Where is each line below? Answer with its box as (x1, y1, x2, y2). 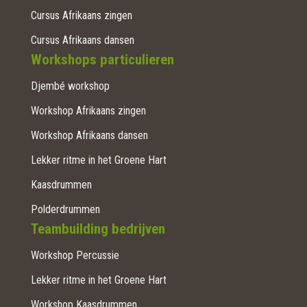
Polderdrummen (30, 202, 100, 216)
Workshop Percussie (30, 248, 119, 262)
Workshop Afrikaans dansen (30, 128, 148, 142)
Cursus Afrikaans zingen (30, 8, 132, 22)
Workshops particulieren (30, 51, 174, 68)
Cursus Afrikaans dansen (30, 33, 134, 47)
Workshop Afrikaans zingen (30, 103, 146, 117)
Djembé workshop (30, 79, 110, 93)
